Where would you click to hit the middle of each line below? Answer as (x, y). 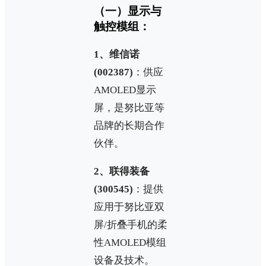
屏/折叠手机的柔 (131, 224)
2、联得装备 (122, 171)
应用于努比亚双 (129, 207)
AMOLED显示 (125, 90)
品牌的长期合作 (129, 125)
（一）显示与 (128, 11)
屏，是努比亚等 (129, 107)
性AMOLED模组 (130, 242)
